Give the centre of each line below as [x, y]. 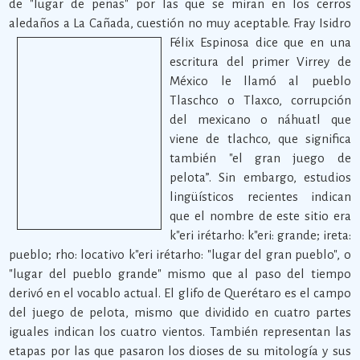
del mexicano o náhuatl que [260, 119]
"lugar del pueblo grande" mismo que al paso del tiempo [180, 274]
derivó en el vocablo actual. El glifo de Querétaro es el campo [180, 293]
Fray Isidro [322, 23]
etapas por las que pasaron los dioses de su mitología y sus [180, 351]
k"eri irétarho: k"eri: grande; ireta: [260, 235]
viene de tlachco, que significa [260, 139]
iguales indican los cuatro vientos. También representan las [180, 331]
